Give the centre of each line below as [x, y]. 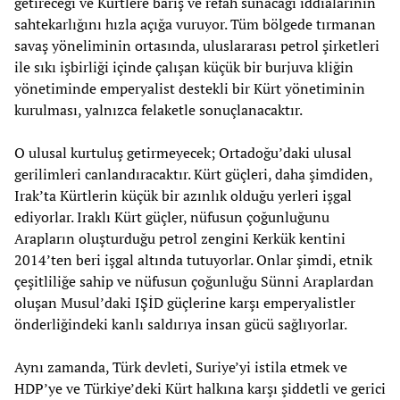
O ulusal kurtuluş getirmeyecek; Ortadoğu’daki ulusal [183, 153]
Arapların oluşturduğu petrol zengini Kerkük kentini [180, 239]
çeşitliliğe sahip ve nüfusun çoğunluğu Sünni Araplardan [194, 282]
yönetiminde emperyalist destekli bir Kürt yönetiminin [190, 89]
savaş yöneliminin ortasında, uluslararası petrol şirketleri [197, 46]
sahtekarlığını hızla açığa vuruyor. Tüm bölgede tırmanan [195, 25]
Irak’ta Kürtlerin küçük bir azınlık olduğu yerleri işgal [183, 196]
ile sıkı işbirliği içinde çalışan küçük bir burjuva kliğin [184, 67]
